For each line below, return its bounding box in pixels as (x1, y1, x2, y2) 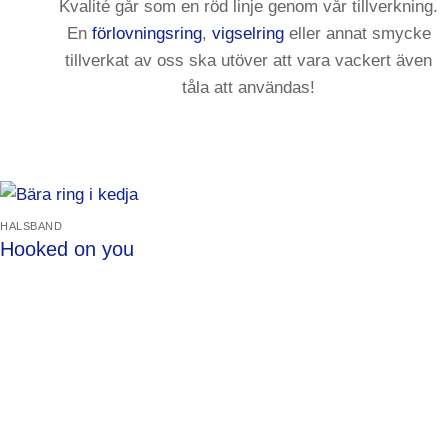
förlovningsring (91, 24, 202, 44)
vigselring (211, 24, 284, 44)
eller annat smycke (283, 24, 431, 44)
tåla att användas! (182, 78, 316, 98)
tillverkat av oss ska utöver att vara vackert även (65, 51, 433, 71)
